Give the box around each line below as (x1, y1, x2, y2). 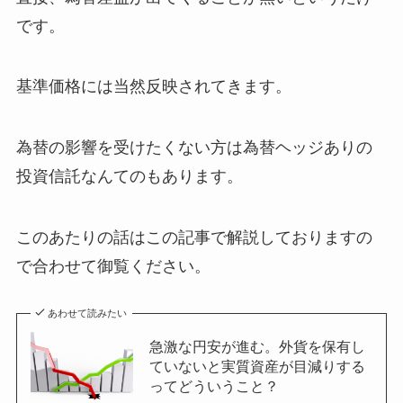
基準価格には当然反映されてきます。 (15, 77, 291, 96)
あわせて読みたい (48, 307, 128, 318)
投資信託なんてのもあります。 (15, 167, 243, 186)
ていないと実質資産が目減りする (148, 357, 365, 374)
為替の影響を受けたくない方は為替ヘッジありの (15, 139, 372, 157)
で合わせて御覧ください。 (15, 257, 210, 276)
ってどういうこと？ (148, 377, 279, 394)
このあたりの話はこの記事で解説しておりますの (15, 228, 372, 247)
